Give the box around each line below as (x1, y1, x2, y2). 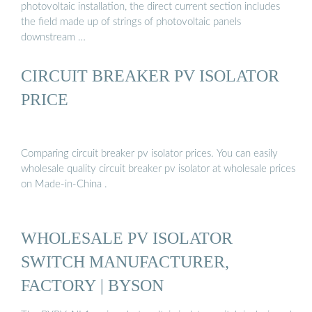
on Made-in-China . (21, 178, 107, 189)
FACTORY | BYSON (21, 275, 164, 295)
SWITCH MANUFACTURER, (21, 251, 229, 271)
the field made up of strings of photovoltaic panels (21, 16, 241, 27)
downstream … (21, 31, 86, 42)
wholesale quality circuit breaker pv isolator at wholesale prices (21, 163, 295, 174)
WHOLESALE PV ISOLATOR (21, 228, 233, 247)
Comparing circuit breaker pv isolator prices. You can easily (21, 148, 278, 159)
